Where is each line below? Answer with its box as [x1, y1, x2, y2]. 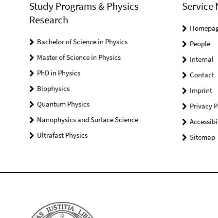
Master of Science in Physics [37, 53, 121, 62]
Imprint [189, 86, 212, 95]
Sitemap [189, 132, 215, 142]
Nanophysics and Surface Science [37, 115, 138, 124]
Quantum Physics [37, 99, 90, 109]
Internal [189, 54, 214, 64]
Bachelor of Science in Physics [37, 37, 127, 46]
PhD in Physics [37, 68, 80, 77]
